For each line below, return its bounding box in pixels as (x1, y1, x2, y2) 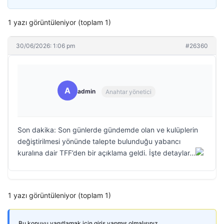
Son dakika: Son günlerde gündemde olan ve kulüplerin (17, 125, 198, 134)
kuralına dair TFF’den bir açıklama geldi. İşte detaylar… (17, 148, 195, 157)
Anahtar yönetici (105, 87, 151, 95)
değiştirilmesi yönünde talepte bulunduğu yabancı (17, 137, 180, 145)
